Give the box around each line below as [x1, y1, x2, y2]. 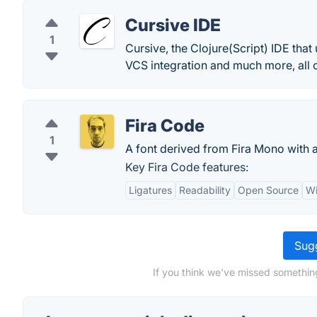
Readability [179, 184, 231, 196]
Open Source [238, 184, 299, 196]
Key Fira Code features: [125, 160, 248, 174]
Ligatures [129, 184, 172, 196]
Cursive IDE [125, 15, 221, 35]
